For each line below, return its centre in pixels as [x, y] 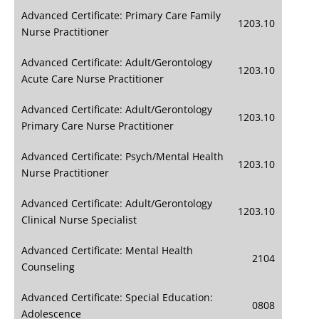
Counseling [48, 267]
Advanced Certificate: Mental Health [107, 251]
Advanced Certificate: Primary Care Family [121, 16]
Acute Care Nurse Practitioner [93, 79]
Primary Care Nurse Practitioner [98, 126]
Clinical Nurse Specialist [79, 220]
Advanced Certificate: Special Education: [117, 298]
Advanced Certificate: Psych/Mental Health [122, 157]
